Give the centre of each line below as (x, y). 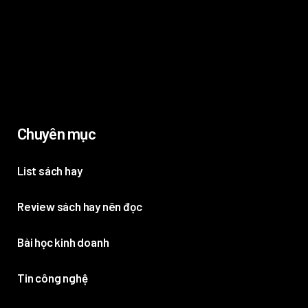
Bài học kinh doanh (63, 242)
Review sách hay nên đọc (80, 206)
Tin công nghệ (53, 278)
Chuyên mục (57, 134)
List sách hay (50, 170)
